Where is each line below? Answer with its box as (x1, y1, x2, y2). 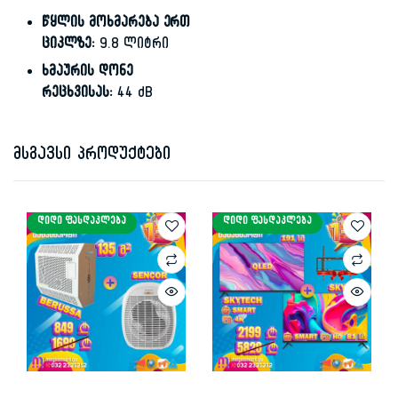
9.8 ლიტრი (94, 35, 169, 57)
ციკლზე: (42, 35, 95, 57)
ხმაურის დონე (42, 62, 133, 84)
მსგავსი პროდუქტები (13, 142, 171, 170)
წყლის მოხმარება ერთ (42, 13, 191, 36)
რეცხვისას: (42, 84, 113, 106)
